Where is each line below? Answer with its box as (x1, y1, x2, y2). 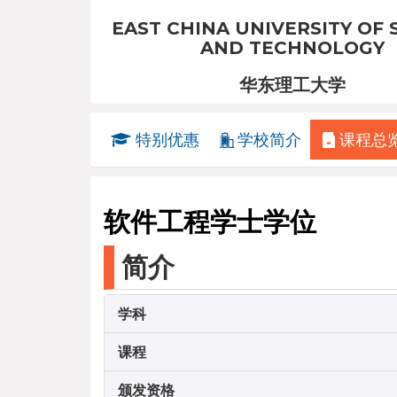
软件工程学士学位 (104, 206, 316, 238)
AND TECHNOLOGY (200, 37, 385, 58)
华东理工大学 (239, 74, 346, 96)
